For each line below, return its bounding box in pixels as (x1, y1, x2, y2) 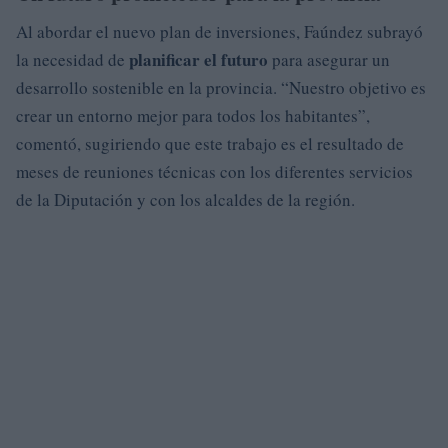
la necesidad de (16, 47, 129, 71)
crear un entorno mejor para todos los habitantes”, (16, 103, 370, 127)
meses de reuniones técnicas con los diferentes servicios (16, 159, 413, 183)
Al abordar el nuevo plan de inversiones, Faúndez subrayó (16, 19, 423, 43)
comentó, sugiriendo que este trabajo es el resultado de (16, 131, 404, 155)
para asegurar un (268, 47, 390, 71)
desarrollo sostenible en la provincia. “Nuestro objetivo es (16, 75, 426, 99)
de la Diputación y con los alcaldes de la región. (16, 187, 355, 211)
